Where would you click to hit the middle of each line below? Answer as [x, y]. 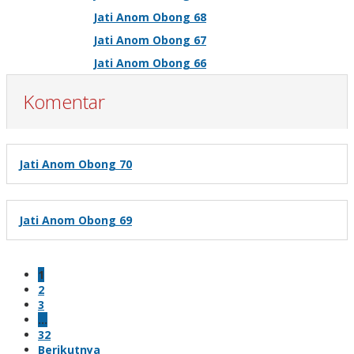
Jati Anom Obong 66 [150, 62]
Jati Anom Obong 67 [150, 40]
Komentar [64, 101]
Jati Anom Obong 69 [75, 220]
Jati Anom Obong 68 [150, 17]
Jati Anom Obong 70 [75, 164]
